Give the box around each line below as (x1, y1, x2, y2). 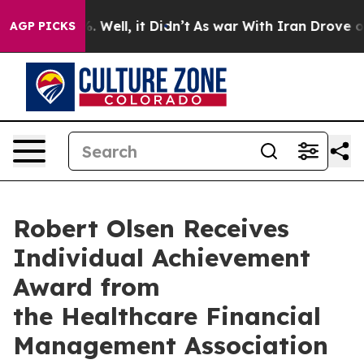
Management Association (13, 330, 328, 361)
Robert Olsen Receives (13, 213, 289, 244)
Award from (13, 271, 160, 302)
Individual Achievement (13, 242, 310, 273)
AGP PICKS (10, 19, 76, 33)
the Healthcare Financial (13, 301, 321, 331)
